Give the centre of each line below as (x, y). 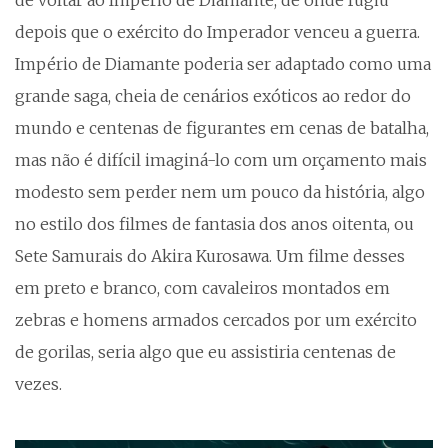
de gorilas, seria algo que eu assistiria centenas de (205, 352)
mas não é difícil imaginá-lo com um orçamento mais (221, 160)
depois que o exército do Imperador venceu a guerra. (217, 32)
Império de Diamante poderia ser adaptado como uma (223, 64)
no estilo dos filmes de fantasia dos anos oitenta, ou (214, 224)
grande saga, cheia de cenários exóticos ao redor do (213, 96)
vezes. (38, 384)
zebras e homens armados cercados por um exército (216, 320)
